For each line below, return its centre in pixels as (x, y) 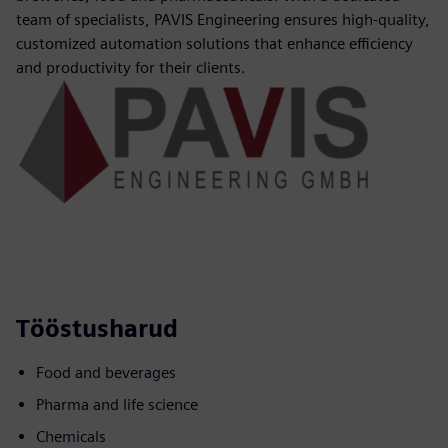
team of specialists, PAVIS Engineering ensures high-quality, (223, 19)
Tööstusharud (97, 329)
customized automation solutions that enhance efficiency (214, 43)
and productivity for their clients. (131, 67)
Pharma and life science (117, 405)
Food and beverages (106, 373)
